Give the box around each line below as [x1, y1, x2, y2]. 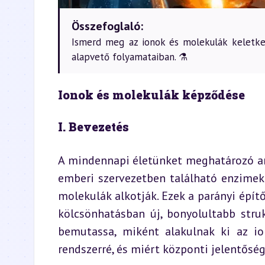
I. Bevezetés [58, 119, 129, 134]
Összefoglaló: [72, 18, 143, 34]
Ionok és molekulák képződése [58, 87, 245, 102]
